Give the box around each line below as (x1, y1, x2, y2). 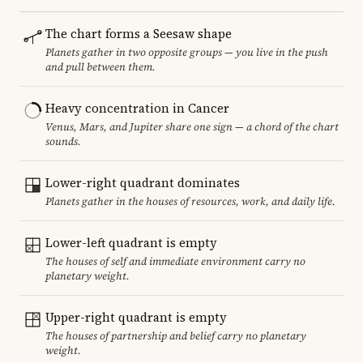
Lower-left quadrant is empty (45, 233, 217, 251)
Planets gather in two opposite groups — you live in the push (45, 45, 328, 59)
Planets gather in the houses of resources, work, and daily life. (45, 194, 335, 208)
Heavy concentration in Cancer (45, 99, 229, 117)
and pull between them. (45, 59, 156, 74)
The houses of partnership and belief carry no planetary (45, 328, 306, 343)
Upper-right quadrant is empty (45, 308, 227, 326)
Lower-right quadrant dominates (45, 173, 240, 191)
